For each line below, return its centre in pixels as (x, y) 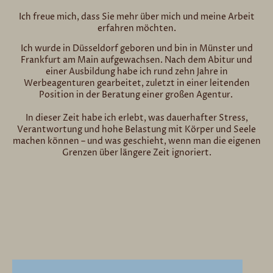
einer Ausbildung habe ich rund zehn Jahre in (136, 72)
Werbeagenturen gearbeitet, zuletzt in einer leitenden (136, 83)
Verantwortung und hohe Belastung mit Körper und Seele (136, 130)
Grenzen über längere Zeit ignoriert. (136, 153)
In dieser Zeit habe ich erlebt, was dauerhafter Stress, (136, 118)
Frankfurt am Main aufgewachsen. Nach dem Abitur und (136, 60)
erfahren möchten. (136, 29)
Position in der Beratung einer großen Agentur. (136, 95)
